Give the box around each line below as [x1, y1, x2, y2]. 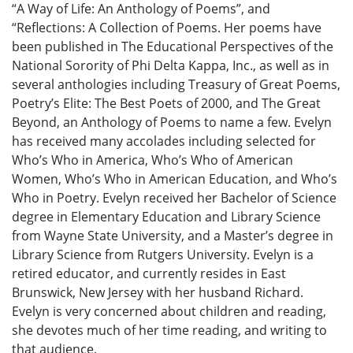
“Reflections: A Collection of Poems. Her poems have [12, 19, 321, 37]
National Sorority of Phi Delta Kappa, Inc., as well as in [12, 57, 329, 75]
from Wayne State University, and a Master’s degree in [12, 227, 333, 245]
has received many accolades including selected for [12, 132, 316, 150]
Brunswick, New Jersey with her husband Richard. [12, 284, 303, 302]
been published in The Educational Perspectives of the [12, 38, 333, 56]
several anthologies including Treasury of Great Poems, [12, 76, 340, 94]
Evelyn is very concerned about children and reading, [12, 303, 326, 321]
